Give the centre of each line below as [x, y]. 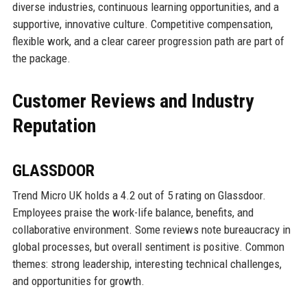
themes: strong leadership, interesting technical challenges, [147, 263]
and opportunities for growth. [78, 281]
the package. [41, 58]
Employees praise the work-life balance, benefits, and [133, 212]
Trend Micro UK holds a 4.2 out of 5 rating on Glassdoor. [139, 195]
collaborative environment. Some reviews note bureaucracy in [151, 229]
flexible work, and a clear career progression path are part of [148, 41]
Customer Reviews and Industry [133, 101]
